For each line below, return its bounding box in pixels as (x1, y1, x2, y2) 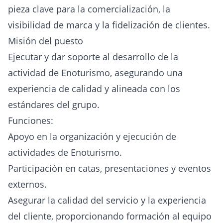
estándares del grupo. (8, 99, 100, 111)
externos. (8, 178, 47, 191)
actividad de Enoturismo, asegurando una (8, 67, 183, 79)
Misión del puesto (8, 35, 83, 47)
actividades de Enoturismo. (8, 146, 122, 159)
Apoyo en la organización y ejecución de (8, 130, 176, 143)
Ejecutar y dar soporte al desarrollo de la (8, 51, 178, 63)
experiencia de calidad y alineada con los (8, 83, 180, 95)
